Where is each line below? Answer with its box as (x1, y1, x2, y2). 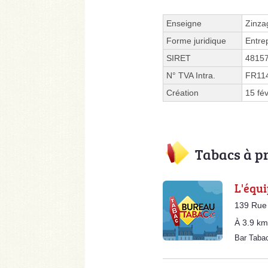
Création (166, 88, 199, 98)
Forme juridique (166, 36, 226, 46)
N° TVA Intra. (166, 71, 215, 81)
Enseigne (166, 19, 202, 29)
